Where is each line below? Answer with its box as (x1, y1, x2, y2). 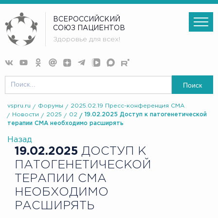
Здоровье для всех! (53, 36, 121, 43)
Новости (12, 112, 39, 118)
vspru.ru (7, 103, 31, 109)
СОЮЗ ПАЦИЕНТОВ (53, 25, 126, 31)
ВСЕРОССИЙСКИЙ (53, 16, 121, 22)
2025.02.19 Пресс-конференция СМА (71, 103, 184, 109)
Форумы (38, 103, 63, 109)
